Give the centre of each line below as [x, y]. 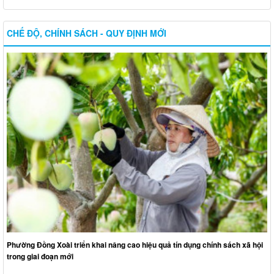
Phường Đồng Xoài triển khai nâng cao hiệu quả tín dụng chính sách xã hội [135, 245]
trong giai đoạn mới [40, 257]
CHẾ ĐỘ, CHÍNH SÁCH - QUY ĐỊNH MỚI [87, 33]
